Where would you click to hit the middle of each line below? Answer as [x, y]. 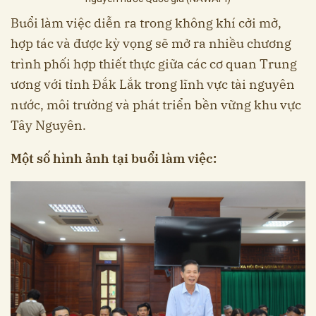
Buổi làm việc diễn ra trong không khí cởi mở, [146, 23]
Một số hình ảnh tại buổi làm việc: [114, 158]
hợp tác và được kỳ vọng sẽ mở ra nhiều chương [151, 43]
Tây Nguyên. [48, 125]
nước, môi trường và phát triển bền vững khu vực [156, 104]
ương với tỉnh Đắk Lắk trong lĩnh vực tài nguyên [153, 84]
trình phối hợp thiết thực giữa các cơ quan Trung [154, 63]
